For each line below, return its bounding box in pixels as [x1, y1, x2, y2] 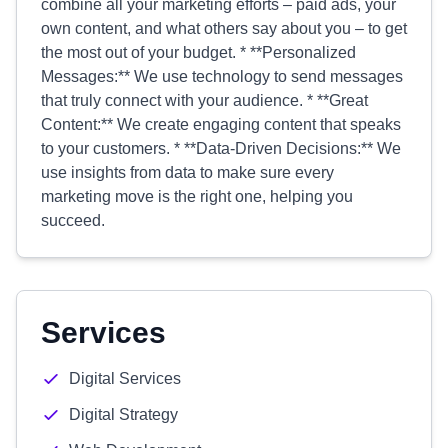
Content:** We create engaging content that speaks [41, 116, 401, 133]
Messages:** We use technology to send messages [41, 68, 403, 85]
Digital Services [69, 370, 181, 387]
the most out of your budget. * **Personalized [41, 44, 356, 61]
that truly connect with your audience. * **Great [41, 92, 368, 109]
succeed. [41, 212, 105, 229]
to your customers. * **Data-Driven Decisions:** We [41, 140, 401, 157]
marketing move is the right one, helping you [41, 188, 353, 205]
